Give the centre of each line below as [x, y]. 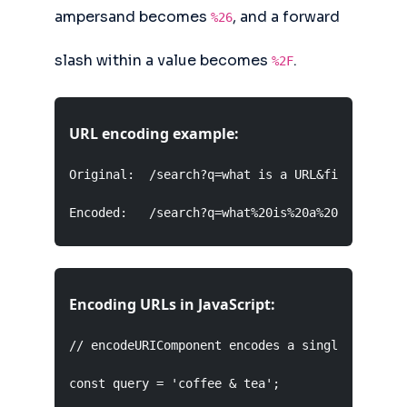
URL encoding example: [154, 134]
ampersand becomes [133, 17]
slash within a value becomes [163, 60]
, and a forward [286, 17]
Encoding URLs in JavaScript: [172, 304]
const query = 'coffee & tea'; [174, 383]
